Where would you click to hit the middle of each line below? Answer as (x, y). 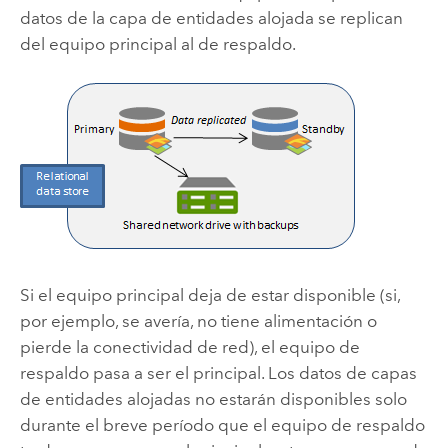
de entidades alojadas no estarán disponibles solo (213, 399)
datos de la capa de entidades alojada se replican (211, 17)
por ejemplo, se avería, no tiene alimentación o (198, 321)
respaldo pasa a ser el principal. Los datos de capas (218, 373)
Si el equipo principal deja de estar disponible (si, (209, 295)
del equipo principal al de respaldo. (157, 43)
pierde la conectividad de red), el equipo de (189, 347)
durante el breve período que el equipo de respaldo (222, 425)
